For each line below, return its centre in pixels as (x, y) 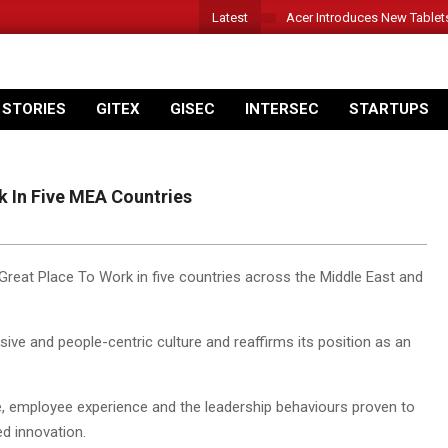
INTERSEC (282, 109)
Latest (230, 17)
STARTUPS (389, 109)
